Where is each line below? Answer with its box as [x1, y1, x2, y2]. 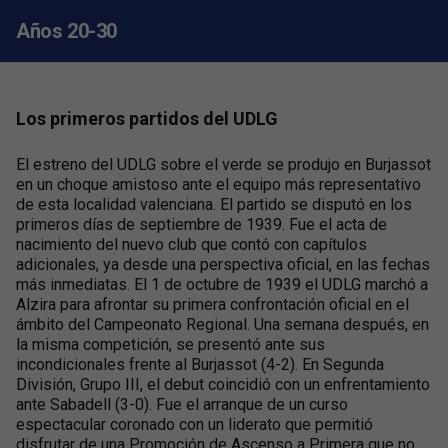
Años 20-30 [16, 19, 117, 43]
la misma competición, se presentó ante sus [16, 335, 325, 354]
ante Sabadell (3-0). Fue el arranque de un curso [16, 395, 348, 414]
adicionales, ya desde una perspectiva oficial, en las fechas [16, 255, 430, 274]
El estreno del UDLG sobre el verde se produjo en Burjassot [16, 155, 431, 174]
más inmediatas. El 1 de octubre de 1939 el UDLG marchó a [16, 275, 428, 294]
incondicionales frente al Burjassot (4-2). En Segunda [16, 355, 384, 374]
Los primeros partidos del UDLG [16, 108, 278, 129]
